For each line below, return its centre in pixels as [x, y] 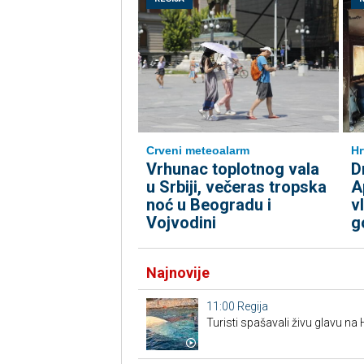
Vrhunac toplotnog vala [232, 169]
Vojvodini [181, 223]
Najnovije [178, 273]
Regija [252, 306]
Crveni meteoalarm [197, 150]
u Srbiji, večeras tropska [236, 187]
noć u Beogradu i [208, 205]
